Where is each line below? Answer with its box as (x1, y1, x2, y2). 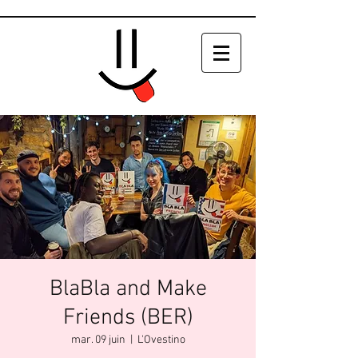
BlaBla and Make (49, 276, 207, 303)
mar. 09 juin (70, 333, 125, 347)
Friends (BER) (62, 304, 193, 332)
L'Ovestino (137, 333, 185, 347)
